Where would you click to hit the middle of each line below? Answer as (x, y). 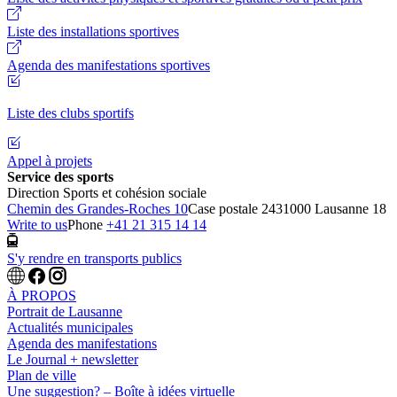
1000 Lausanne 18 (335, 209)
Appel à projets (50, 161)
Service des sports (60, 177)
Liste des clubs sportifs (70, 113)
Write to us (37, 225)
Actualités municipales (70, 327)
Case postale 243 (235, 209)
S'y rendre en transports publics (94, 258)
